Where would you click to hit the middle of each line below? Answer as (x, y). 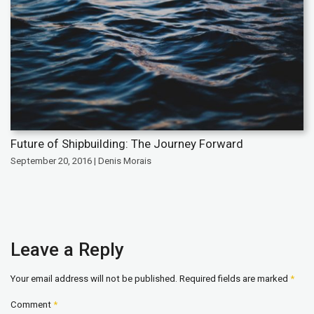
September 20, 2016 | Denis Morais (81, 161)
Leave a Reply (67, 249)
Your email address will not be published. (94, 278)
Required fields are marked (235, 278)
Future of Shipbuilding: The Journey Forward (127, 143)
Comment (32, 304)
